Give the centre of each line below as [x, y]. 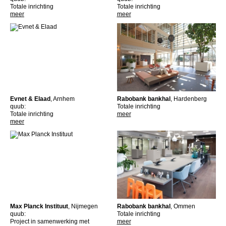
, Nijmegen [83, 207]
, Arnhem [63, 99]
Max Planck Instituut [39, 207]
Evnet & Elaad [30, 99]
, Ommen [183, 207]
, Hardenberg [188, 99]
